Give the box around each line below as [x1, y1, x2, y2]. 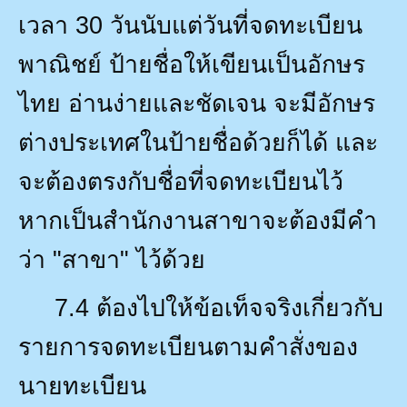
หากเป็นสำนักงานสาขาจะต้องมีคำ [18, 206, 377, 234]
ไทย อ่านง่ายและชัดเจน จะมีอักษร [18, 89, 375, 117]
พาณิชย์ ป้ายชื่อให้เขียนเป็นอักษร [18, 50, 365, 78]
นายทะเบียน [18, 372, 146, 400]
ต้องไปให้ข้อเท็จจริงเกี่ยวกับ [96, 293, 383, 322]
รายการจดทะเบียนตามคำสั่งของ [18, 333, 358, 361]
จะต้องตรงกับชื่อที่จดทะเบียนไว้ [18, 167, 343, 195]
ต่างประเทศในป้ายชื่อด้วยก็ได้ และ [18, 128, 378, 156]
